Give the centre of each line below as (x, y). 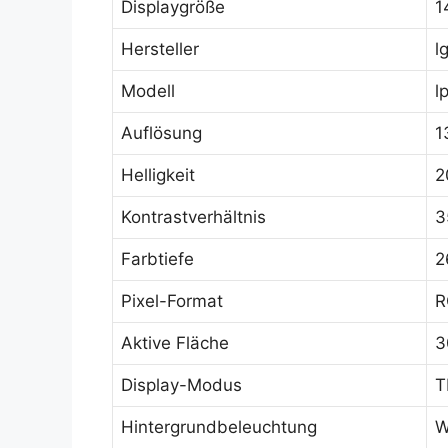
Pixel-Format (172, 301)
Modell (148, 91)
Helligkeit (158, 175)
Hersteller (160, 49)
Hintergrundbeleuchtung (219, 427)
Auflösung (161, 133)
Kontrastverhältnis (193, 217)
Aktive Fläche (175, 343)
